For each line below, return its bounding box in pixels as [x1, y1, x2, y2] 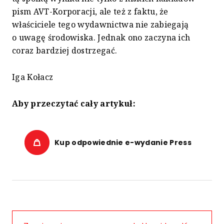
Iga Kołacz [12, 71, 53, 82]
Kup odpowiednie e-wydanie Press [54, 137, 191, 147]
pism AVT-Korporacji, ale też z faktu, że [12, 6, 168, 17]
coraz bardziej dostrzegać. [12, 45, 117, 56]
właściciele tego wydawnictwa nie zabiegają [12, 19, 189, 30]
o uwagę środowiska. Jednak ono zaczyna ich [12, 32, 190, 43]
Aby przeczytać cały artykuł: [12, 98, 135, 109]
